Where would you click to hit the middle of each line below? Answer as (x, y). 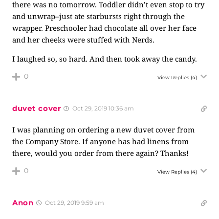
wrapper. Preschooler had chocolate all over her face (104, 28)
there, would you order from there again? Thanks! (100, 153)
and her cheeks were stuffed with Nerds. (83, 40)
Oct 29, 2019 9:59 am (74, 203)
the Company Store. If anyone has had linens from (100, 141)
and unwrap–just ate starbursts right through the (99, 16)
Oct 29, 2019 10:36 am (102, 108)
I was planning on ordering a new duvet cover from (103, 130)
